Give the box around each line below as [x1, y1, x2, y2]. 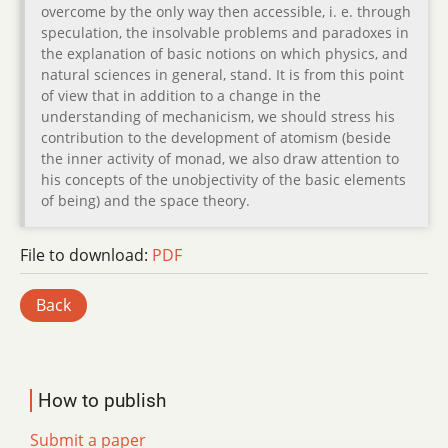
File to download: [20, 244, 152, 267]
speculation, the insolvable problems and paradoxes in [41, 23, 409, 43]
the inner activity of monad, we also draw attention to [41, 149, 399, 169]
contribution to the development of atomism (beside [41, 128, 391, 148]
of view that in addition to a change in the [41, 86, 321, 106]
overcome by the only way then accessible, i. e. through [41, 2, 411, 22]
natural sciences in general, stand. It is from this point [41, 65, 404, 85]
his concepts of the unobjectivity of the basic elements [41, 170, 406, 190]
